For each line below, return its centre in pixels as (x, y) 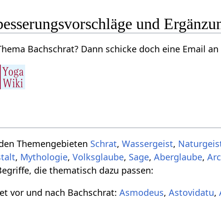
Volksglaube (98, 157)
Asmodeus (142, 192)
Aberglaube (178, 157)
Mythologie (44, 157)
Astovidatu (192, 192)
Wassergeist (148, 143)
